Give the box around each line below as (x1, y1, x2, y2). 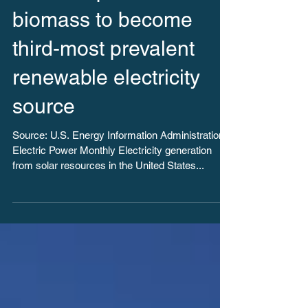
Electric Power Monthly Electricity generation (12, 188, 212, 200)
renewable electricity (12, 109, 200, 133)
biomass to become (12, 52, 192, 76)
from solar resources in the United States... (12, 203, 204, 215)
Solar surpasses (12, 23, 162, 47)
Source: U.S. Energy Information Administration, (12, 173, 227, 185)
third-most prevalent (12, 80, 195, 104)
